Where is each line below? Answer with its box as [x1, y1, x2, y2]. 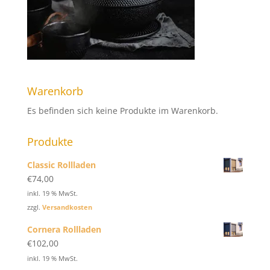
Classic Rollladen [27, 159, 96, 171]
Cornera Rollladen [27, 224, 101, 236]
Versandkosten [42, 202, 92, 212]
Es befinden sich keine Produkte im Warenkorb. [27, 104, 218, 116]
